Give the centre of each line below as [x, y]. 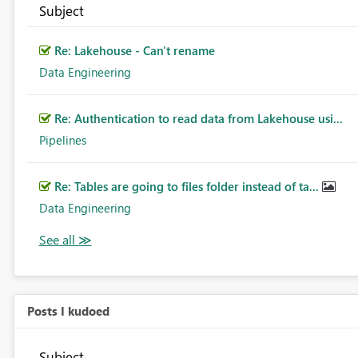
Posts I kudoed [68, 311]
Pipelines [62, 140]
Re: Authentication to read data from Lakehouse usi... [198, 119]
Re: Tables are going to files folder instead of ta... [188, 187]
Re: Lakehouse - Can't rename [134, 51]
